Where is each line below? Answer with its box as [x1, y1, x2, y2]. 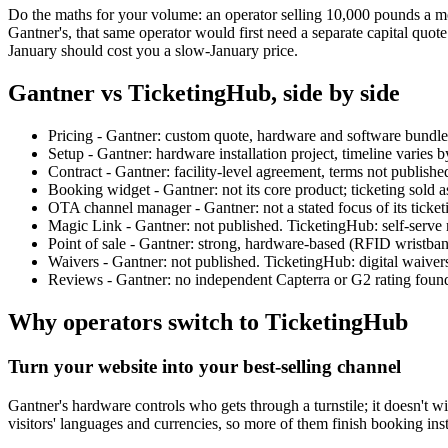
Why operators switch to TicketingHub [8, 308, 408, 335]
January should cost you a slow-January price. [8, 42, 298, 60]
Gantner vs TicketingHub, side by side [8, 80, 400, 107]
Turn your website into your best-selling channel [8, 355, 401, 377]
